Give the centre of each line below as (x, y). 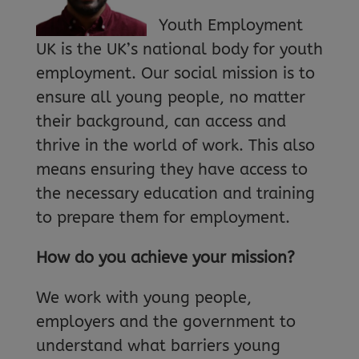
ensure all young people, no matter (170, 97)
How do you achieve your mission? (165, 257)
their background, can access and (161, 121)
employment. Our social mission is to (175, 73)
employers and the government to (165, 321)
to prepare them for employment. (163, 217)
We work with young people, (143, 297)
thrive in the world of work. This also (175, 145)
